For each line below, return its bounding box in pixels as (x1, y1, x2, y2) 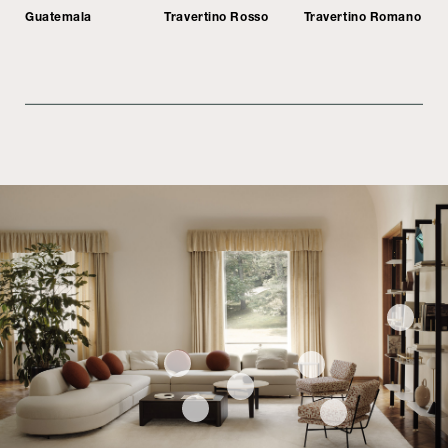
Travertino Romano (303, 8, 422, 24)
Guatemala (25, 8, 93, 24)
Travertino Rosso (164, 8, 269, 24)
